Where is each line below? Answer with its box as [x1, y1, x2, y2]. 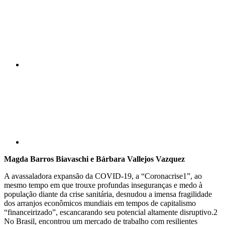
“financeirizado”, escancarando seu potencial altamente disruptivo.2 [4, 207, 217, 216]
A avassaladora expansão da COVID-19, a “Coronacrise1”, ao [4, 171, 202, 180]
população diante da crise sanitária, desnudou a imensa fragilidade [4, 189, 212, 198]
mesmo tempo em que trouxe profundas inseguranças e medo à [4, 180, 202, 189]
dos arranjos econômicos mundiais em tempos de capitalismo [4, 198, 196, 207]
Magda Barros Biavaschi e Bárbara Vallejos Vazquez [4, 154, 185, 163]
